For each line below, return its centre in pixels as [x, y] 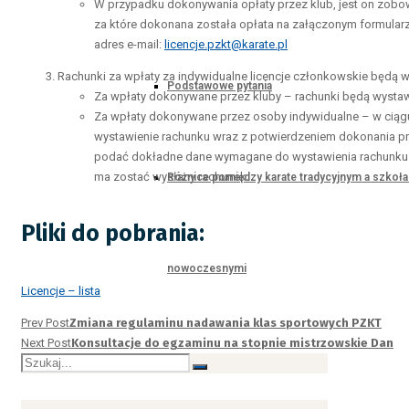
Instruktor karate [210, 360]
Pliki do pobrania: [113, 234]
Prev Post [45, 322]
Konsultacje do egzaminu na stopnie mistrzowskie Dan [232, 342]
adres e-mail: [129, 44]
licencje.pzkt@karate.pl [226, 44]
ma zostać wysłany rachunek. [172, 177]
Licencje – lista [61, 290]
